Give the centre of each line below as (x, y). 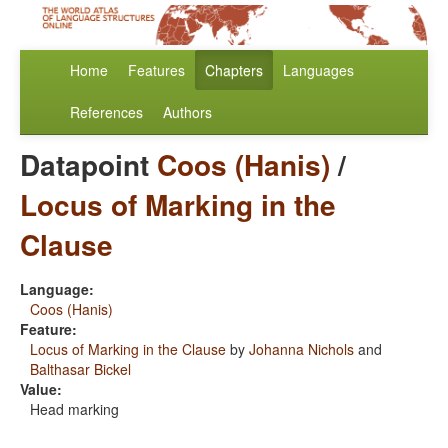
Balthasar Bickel (80, 369)
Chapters (234, 70)
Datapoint (88, 165)
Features (156, 70)
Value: (41, 389)
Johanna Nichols (301, 349)
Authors (187, 112)
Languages (318, 70)
